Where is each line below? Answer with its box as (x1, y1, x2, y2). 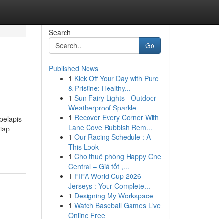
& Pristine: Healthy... (68, 83, 131, 93)
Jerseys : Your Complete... (68, 181, 150, 191)
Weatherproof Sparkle (68, 103, 136, 112)
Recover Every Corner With (74, 112, 159, 122)
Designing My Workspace (74, 191, 153, 200)
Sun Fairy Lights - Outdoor (74, 93, 156, 103)
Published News (48, 64, 98, 73)
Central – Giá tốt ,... (68, 161, 129, 171)
